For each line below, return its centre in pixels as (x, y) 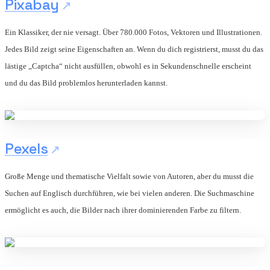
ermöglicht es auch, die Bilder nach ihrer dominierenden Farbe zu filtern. (123, 210)
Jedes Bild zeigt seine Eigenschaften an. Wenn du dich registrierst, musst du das (134, 49)
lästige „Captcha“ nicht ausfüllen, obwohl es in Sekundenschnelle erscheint (128, 66)
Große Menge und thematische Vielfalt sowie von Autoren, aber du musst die (129, 176)
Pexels (27, 148)
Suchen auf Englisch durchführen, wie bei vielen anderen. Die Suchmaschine (130, 193)
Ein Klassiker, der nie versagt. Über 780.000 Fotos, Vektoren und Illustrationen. (133, 32)
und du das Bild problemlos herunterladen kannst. (86, 83)
